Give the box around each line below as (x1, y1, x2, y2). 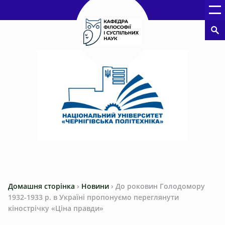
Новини (81, 181, 109, 191)
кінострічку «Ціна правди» (8, 203, 103, 213)
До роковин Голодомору (116, 181, 205, 191)
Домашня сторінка (8, 181, 75, 191)
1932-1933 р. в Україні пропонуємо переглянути (8, 192, 179, 202)
